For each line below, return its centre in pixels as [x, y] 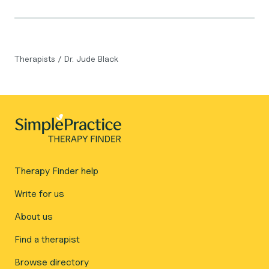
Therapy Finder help [56, 171]
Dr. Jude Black [91, 59]
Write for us [39, 194]
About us [34, 216]
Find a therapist [47, 239]
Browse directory [52, 262]
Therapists [36, 59]
